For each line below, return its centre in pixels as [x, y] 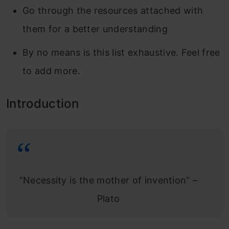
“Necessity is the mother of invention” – [108, 180]
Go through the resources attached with [113, 10]
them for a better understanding [95, 29]
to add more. [51, 71]
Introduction [42, 104]
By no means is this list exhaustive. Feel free [121, 52]
